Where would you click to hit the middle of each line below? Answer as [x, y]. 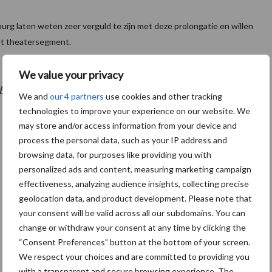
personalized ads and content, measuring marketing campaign [135, 169]
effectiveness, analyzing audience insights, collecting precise [134, 183]
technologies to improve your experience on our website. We [134, 110]
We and [34, 96]
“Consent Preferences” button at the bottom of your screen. [134, 242]
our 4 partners [77, 96]
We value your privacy [71, 74]
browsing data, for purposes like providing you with [115, 154]
